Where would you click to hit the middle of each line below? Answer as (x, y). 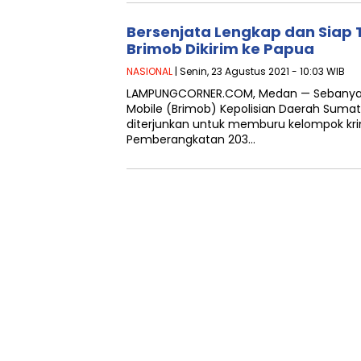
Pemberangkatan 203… (191, 139)
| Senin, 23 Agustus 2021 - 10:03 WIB (259, 71)
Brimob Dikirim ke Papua (220, 49)
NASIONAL (149, 71)
